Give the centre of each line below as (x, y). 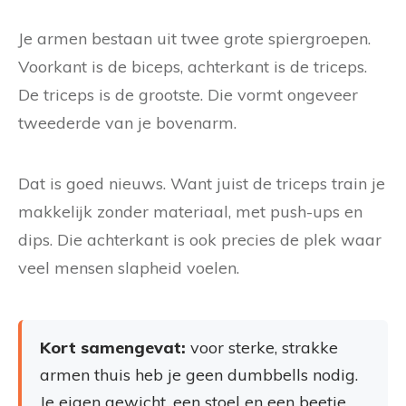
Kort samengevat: (113, 348)
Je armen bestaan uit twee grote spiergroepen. (194, 39)
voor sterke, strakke (262, 348)
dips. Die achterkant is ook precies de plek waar (200, 240)
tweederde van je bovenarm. (127, 123)
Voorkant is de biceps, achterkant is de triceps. (193, 67)
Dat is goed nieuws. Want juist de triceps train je (202, 184)
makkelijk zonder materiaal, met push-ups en (190, 212)
